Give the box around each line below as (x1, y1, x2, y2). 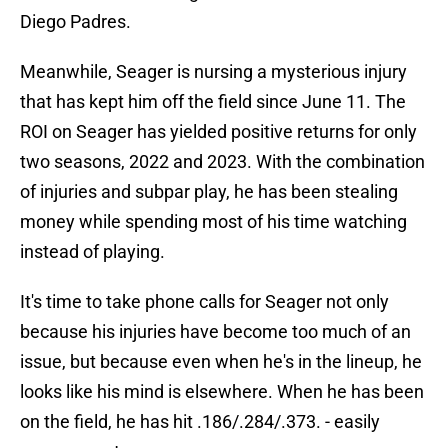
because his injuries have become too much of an (20, 321, 411, 343)
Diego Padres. (20, 11, 131, 33)
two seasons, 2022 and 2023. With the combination (20, 151, 425, 173)
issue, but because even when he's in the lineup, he (20, 351, 422, 373)
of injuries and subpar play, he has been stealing (20, 181, 398, 203)
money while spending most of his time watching (20, 211, 407, 233)
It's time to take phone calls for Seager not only (20, 291, 389, 313)
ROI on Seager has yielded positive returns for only (20, 121, 417, 143)
